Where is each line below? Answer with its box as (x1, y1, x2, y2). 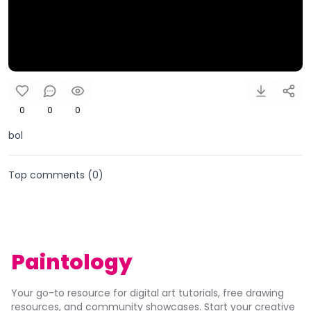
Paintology (11, 247, 133, 277)
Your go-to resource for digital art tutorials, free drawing (11, 285, 284, 300)
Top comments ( (8, 167, 92, 182)
